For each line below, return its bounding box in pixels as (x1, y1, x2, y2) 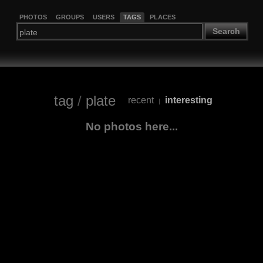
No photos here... (85, 120, 178, 133)
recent (127, 95, 154, 106)
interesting (164, 95, 213, 106)
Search (212, 26, 240, 36)
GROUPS (55, 13, 84, 21)
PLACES (149, 13, 176, 21)
